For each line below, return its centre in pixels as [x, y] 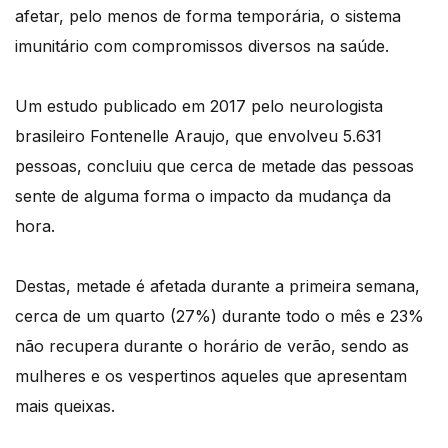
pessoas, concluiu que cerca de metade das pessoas [214, 166]
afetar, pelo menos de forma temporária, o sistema [208, 16]
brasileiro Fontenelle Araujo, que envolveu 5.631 [198, 136]
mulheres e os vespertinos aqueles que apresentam [211, 376]
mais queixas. [65, 406]
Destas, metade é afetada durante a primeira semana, [217, 286]
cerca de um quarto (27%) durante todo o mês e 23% [219, 316]
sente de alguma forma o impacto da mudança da [203, 196]
